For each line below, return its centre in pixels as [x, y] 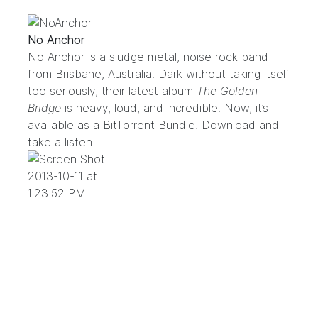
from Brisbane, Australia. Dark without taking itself [159, 74]
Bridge [44, 108]
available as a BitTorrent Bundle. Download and [153, 125]
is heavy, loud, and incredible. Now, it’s [165, 108]
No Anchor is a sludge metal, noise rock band [148, 57]
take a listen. [61, 142]
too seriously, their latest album [112, 91]
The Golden [227, 91]
